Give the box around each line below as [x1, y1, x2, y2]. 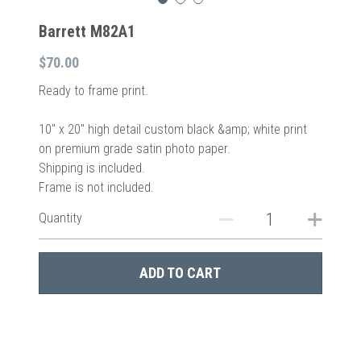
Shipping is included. [38, 160, 145, 176]
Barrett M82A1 [38, 22, 135, 41]
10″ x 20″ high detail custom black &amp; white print [38, 122, 307, 137]
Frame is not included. [38, 180, 154, 195]
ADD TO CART [139, 264, 222, 281]
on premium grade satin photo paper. [38, 141, 230, 156]
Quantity [38, 210, 82, 226]
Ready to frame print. [38, 83, 148, 98]
